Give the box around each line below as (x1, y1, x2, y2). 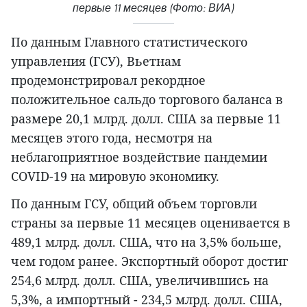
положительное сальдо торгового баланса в (11, 91, 283, 108)
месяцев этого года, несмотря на (11, 130, 212, 147)
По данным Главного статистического (11, 34, 247, 51)
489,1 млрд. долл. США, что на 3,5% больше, (11, 234, 282, 251)
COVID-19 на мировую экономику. (11, 168, 219, 185)
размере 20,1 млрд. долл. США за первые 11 (11, 110, 281, 127)
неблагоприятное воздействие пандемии (11, 149, 267, 166)
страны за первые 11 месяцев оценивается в (11, 214, 291, 232)
